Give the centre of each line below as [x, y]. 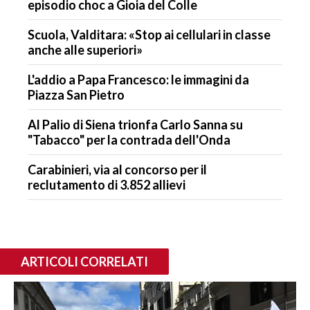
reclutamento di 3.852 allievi [107, 184]
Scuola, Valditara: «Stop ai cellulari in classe [149, 34]
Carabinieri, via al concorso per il [117, 169]
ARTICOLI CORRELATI [84, 261]
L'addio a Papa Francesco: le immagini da [138, 79]
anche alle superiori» [85, 49]
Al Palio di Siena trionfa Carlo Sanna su [135, 124]
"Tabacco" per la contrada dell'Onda [129, 139]
